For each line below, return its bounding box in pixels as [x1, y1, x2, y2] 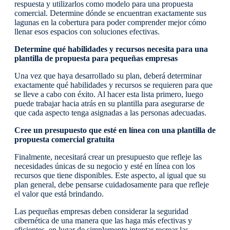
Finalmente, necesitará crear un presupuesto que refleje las [14, 152, 202, 161]
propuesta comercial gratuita [14, 135, 114, 144]
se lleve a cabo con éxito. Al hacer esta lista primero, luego [14, 90, 203, 99]
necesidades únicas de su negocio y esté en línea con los [14, 162, 195, 170]
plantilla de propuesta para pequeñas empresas [14, 54, 178, 63]
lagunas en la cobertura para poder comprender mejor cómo [14, 18, 206, 27]
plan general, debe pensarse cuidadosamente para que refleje [14, 180, 209, 189]
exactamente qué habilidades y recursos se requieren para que [14, 81, 213, 89]
